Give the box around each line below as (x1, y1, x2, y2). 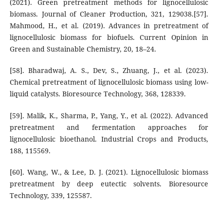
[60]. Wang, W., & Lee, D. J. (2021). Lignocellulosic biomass (9, 167, 209, 177)
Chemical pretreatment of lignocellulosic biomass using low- (9, 77, 209, 87)
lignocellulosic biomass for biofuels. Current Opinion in (9, 33, 209, 42)
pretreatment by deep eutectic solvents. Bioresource (9, 179, 209, 188)
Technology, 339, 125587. (9, 190, 92, 200)
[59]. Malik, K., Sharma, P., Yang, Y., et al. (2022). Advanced (9, 110, 209, 120)
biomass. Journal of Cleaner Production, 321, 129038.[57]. (9, 9, 209, 19)
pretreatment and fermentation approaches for (9, 122, 209, 132)
